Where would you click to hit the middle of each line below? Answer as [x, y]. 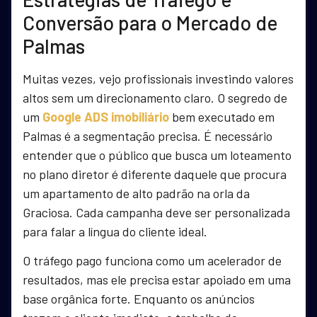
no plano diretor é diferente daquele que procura [155, 174]
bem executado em [222, 116]
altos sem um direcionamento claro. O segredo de [155, 97]
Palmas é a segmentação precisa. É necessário [148, 136]
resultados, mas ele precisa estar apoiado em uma [157, 279]
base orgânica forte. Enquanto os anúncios [139, 298]
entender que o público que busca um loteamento [157, 155]
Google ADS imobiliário [106, 116]
